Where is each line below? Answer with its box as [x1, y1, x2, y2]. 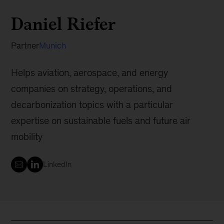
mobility [11, 131, 43, 142]
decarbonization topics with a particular [11, 99, 173, 110]
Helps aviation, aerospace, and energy [11, 67, 168, 78]
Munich [39, 40, 66, 50]
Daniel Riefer [11, 10, 116, 37]
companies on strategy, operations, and [11, 83, 172, 94]
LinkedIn [43, 160, 72, 168]
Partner [11, 40, 39, 50]
